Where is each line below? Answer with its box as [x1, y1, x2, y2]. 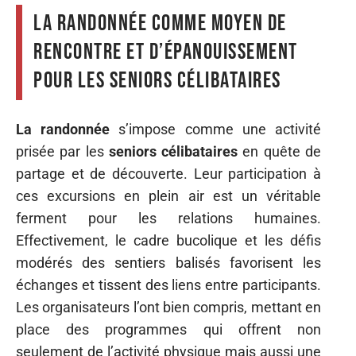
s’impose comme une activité [110, 120, 322, 137]
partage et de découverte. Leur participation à [16, 164, 321, 182]
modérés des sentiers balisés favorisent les [16, 253, 321, 271]
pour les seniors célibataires [33, 68, 281, 94]
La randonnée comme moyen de [33, 10, 287, 37]
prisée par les [16, 142, 109, 160]
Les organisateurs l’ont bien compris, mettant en [16, 298, 321, 315]
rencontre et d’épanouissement [33, 39, 298, 65]
